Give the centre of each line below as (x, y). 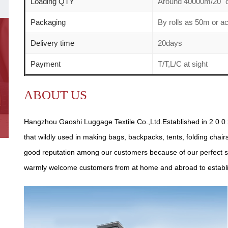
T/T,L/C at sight (183, 64)
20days (170, 43)
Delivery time (52, 43)
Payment (46, 64)
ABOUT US (55, 95)
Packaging (48, 22)
